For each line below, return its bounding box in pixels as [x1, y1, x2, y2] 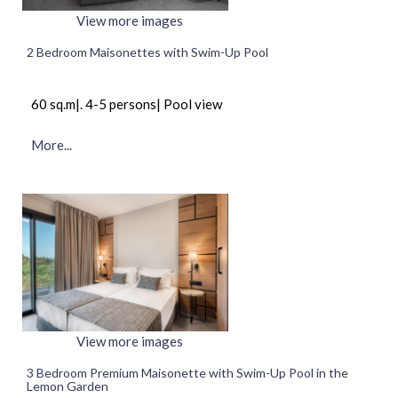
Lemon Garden [27, 378, 108, 394]
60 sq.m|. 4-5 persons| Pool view [31, 96, 222, 113]
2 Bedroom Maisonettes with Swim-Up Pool [27, 44, 268, 60]
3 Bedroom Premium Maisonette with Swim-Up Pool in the [27, 364, 348, 380]
